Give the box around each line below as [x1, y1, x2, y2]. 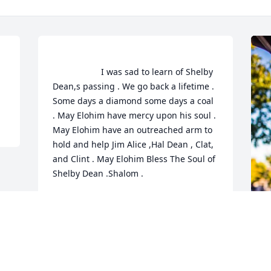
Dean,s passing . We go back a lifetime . [53, 80, 215, 93]
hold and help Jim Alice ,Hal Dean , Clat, [53, 139, 214, 151]
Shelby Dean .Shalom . [53, 168, 183, 180]
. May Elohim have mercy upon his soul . [53, 109, 217, 122]
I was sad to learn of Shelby [53, 66, 102, 78]
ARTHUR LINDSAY [53, 195, 127, 207]
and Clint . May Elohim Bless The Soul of [53, 153, 216, 165]
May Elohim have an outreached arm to [53, 124, 213, 136]
